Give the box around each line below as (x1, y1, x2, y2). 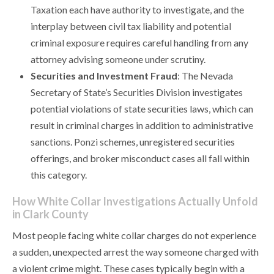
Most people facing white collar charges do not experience (12, 229, 256, 242)
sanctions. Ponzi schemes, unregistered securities (31, 136, 235, 148)
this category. (31, 169, 87, 181)
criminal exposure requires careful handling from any (31, 37, 248, 49)
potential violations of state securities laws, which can (31, 103, 253, 115)
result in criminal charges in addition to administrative (31, 119, 253, 131)
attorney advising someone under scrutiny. (31, 53, 206, 65)
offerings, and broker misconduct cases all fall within (31, 152, 250, 165)
